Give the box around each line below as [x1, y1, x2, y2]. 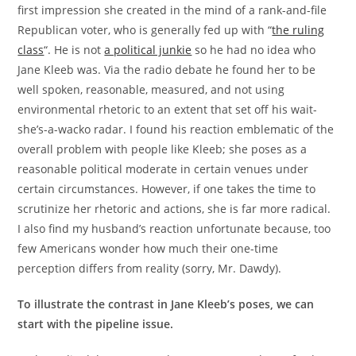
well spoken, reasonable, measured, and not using [17, 81, 285, 97]
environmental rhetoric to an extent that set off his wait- [17, 101, 318, 117]
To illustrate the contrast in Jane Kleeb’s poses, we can [17, 296, 315, 311]
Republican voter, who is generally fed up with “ [17, 21, 273, 37]
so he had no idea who [192, 41, 316, 57]
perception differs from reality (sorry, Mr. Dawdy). [17, 260, 282, 276]
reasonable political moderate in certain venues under [17, 161, 309, 176]
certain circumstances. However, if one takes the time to [17, 180, 316, 196]
